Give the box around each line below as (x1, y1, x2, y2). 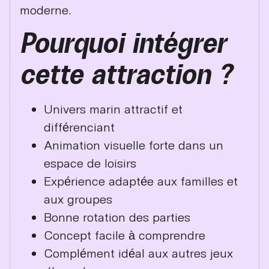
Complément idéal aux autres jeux (44, 245, 233, 260)
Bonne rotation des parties (44, 209, 190, 224)
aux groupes (44, 191, 112, 206)
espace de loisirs (44, 155, 136, 170)
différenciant (44, 119, 115, 134)
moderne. (20, 2, 71, 17)
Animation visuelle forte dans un (44, 137, 223, 152)
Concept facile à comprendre (44, 227, 205, 242)
